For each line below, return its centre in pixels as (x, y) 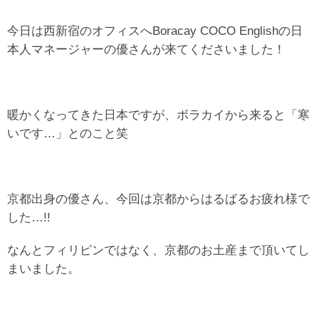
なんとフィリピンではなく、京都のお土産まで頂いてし (158, 250)
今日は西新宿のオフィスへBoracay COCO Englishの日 (155, 31)
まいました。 (43, 268)
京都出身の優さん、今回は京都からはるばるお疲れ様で (158, 199)
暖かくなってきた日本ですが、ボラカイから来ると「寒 (158, 115)
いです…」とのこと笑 (68, 133)
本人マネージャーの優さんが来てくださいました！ (146, 49)
